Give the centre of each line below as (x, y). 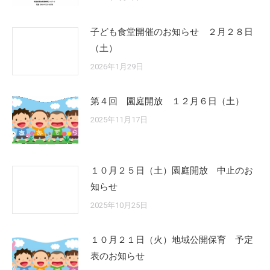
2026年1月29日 (117, 67)
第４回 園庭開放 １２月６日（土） (167, 102)
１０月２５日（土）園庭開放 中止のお (172, 171)
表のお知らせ (118, 256)
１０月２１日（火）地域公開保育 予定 (172, 240)
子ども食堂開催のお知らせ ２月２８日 (172, 32)
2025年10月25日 (119, 206)
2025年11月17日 (119, 120)
